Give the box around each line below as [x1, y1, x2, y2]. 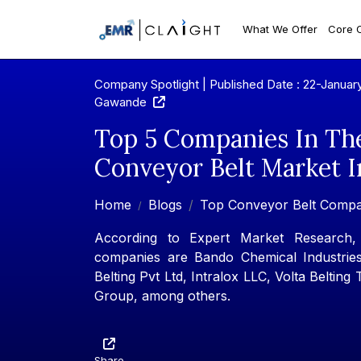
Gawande [94, 94, 153, 110]
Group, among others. [94, 288, 230, 305]
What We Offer [243, 22, 318, 35]
